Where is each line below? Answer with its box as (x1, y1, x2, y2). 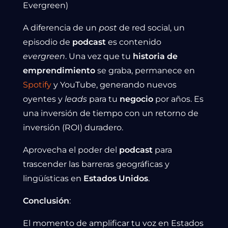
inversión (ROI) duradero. (23, 123, 123, 133)
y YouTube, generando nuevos (51, 80, 177, 90)
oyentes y (23, 94, 65, 104)
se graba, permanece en (95, 66, 195, 76)
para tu (87, 94, 120, 104)
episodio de (23, 37, 72, 47)
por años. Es (153, 94, 204, 104)
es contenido (106, 37, 161, 47)
